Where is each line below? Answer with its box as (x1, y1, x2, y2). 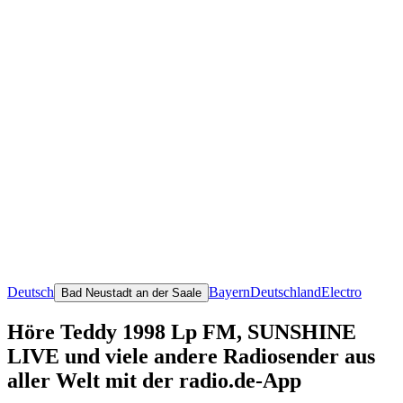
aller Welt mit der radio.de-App (7, 368, 301, 392)
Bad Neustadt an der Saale (61, 285, 201, 300)
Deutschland (250, 283, 321, 300)
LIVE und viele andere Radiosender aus (7, 344, 375, 368)
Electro (321, 283, 362, 300)
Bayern (209, 283, 250, 300)
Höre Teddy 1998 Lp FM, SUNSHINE (7, 319, 356, 344)
